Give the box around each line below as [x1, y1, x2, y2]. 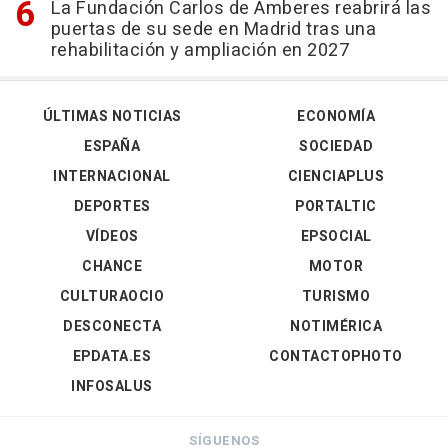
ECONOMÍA [297, 105, 375, 127]
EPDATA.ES [72, 345, 152, 367]
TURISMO [301, 285, 371, 307]
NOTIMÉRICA [290, 315, 382, 337]
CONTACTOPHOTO [269, 345, 403, 367]
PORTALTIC [295, 195, 377, 217]
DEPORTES [73, 195, 151, 217]
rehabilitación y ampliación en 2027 [50, 36, 349, 64]
